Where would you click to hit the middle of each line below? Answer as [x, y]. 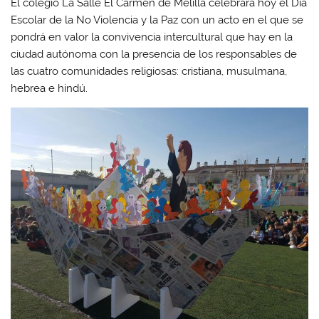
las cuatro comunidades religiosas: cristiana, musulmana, [149, 71]
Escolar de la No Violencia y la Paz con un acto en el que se [157, 20]
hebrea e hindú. [49, 88]
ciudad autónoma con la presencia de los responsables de [154, 54]
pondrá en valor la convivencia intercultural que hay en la [152, 37]
